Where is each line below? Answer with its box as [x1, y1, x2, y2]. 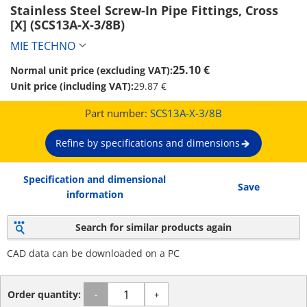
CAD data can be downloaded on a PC [7, 247, 180, 260]
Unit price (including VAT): [10, 79, 134, 93]
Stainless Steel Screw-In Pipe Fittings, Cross [10, 2, 278, 19]
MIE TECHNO [10, 38, 75, 53]
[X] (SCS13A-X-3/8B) [10, 16, 125, 33]
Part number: [85, 106, 150, 120]
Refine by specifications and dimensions [56, 136, 240, 149]
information [66, 188, 123, 201]
